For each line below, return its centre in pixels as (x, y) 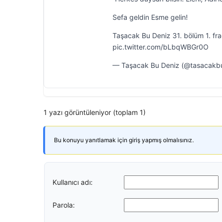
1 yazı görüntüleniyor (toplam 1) (95, 112)
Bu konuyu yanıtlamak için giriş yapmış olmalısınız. (124, 140)
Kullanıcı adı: (73, 182)
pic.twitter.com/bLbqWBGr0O (161, 47)
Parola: (64, 205)
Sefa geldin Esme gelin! (150, 17)
